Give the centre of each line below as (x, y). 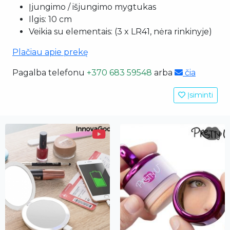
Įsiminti (199, 95)
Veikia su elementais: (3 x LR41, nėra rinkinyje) (120, 32)
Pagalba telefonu (50, 73)
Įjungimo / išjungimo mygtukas (92, 7)
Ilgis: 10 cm (50, 19)
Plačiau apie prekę (50, 52)
